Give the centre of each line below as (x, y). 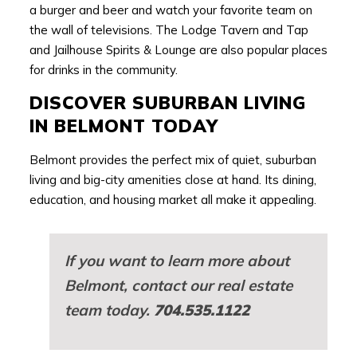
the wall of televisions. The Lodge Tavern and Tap (169, 30)
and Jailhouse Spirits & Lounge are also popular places (178, 50)
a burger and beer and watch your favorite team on (171, 10)
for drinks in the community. (103, 70)
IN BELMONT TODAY (124, 126)
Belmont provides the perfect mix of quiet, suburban (173, 160)
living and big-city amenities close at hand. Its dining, (173, 180)
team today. (109, 310)
